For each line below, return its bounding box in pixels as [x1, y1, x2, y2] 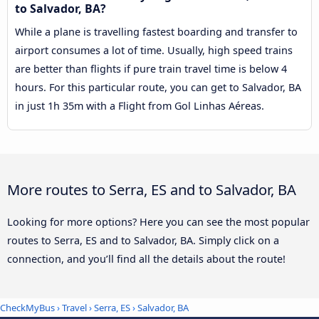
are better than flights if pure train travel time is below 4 [15, 62, 287, 76]
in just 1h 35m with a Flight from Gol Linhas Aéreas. [15, 99, 264, 113]
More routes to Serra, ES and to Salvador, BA [7, 179, 296, 199]
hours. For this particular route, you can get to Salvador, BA [15, 80, 301, 95]
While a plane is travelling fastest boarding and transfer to [15, 25, 298, 39]
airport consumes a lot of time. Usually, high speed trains [15, 43, 293, 58]
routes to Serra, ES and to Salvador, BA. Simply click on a [7, 233, 279, 247]
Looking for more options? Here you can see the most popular [7, 214, 310, 229]
